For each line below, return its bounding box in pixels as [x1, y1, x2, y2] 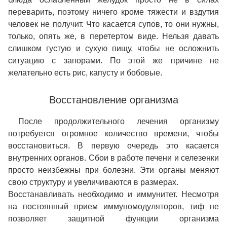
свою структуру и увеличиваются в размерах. [8, 178, 178, 187]
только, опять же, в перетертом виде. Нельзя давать [8, 32, 219, 41]
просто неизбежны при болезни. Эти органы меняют [8, 166, 219, 175]
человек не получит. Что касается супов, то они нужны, [8, 20, 219, 29]
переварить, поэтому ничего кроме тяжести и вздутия [8, 8, 219, 17]
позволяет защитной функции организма [8, 214, 219, 223]
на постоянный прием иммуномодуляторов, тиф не [8, 202, 219, 211]
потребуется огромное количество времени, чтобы [8, 129, 219, 138]
